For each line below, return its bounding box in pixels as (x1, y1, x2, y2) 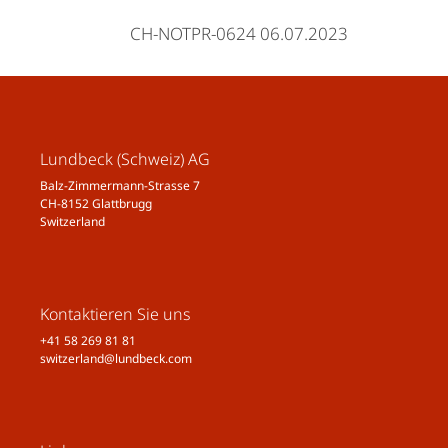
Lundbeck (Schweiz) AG (40, 148, 210, 171)
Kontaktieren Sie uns (40, 303, 191, 326)
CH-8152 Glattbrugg (40, 195, 152, 213)
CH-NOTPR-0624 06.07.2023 (130, 22, 348, 46)
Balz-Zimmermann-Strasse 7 (40, 177, 200, 195)
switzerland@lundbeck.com (40, 350, 192, 368)
